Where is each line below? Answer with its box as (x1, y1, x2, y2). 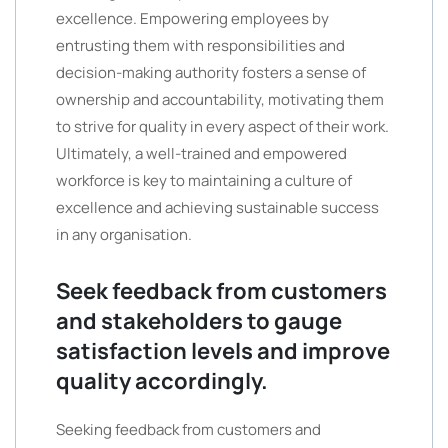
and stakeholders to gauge (56, 306, 342, 336)
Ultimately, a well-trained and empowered (56, 143, 347, 164)
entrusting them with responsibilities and (56, 35, 345, 56)
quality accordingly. (56, 366, 268, 396)
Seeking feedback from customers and (56, 419, 321, 440)
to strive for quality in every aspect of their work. (56, 116, 389, 137)
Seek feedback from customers (56, 276, 387, 306)
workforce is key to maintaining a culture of (56, 170, 352, 191)
